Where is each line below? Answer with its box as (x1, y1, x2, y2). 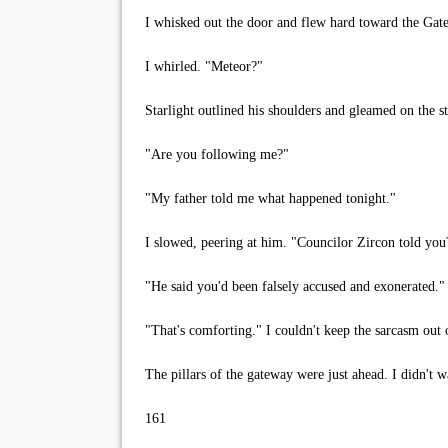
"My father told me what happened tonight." (137, 191, 396, 206)
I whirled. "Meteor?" (137, 59, 263, 74)
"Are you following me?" (137, 147, 289, 162)
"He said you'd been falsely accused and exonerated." (137, 279, 445, 294)
